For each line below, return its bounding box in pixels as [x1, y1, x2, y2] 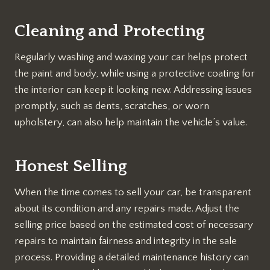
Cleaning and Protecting [14, 22, 204, 41]
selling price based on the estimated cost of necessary [14, 219, 253, 231]
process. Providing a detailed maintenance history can [14, 252, 249, 263]
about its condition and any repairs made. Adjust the [14, 203, 239, 215]
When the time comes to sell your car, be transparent [14, 187, 251, 198]
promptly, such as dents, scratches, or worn [14, 101, 209, 112]
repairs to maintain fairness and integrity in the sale [14, 236, 237, 247]
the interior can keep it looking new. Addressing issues [14, 84, 252, 96]
